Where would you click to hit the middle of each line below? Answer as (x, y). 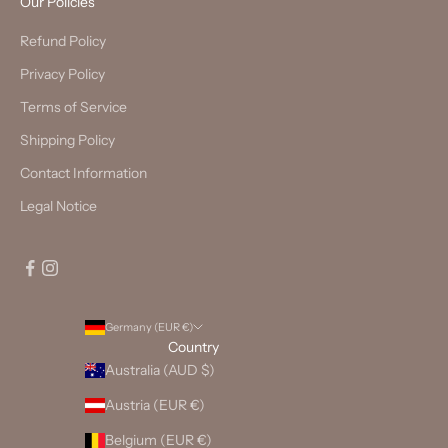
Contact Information (83, 173)
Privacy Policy (62, 74)
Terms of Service (73, 107)
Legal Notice (58, 206)
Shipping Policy (67, 140)
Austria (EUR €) (155, 405)
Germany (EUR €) (149, 327)
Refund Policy (63, 41)
